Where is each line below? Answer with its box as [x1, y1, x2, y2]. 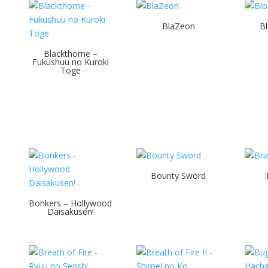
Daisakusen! [47, 205, 94, 217]
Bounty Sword [151, 169, 206, 181]
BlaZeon [162, 20, 195, 32]
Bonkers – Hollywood [29, 197, 112, 209]
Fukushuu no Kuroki [32, 56, 109, 68]
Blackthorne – [43, 47, 98, 59]
